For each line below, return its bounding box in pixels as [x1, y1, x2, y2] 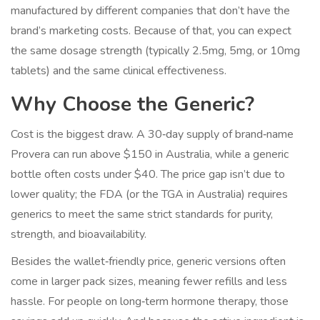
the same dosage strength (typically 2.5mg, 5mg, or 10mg [11, 43, 300, 59]
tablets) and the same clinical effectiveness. [11, 63, 226, 79]
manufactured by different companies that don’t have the [11, 3, 290, 19]
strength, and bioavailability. [11, 226, 146, 243]
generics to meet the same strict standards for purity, [11, 206, 273, 223]
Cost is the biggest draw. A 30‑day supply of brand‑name [11, 126, 294, 143]
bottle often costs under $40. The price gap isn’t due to [11, 166, 285, 183]
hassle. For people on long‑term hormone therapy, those [11, 294, 289, 310]
